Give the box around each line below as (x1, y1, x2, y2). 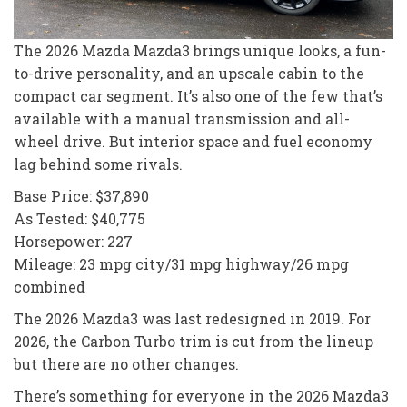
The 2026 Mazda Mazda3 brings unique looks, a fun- (14, 40, 386, 60)
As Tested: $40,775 (14, 208, 145, 228)
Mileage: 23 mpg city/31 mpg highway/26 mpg (14, 253, 349, 273)
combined (14, 276, 85, 296)
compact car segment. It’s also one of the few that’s (14, 85, 382, 105)
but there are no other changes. (14, 353, 239, 373)
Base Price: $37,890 (14, 185, 149, 205)
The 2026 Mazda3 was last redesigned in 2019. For (14, 308, 371, 328)
